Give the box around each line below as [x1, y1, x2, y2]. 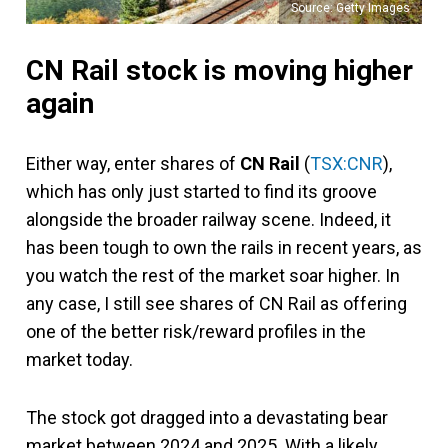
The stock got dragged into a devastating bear [26, 407, 388, 429]
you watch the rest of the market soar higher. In [26, 265, 400, 287]
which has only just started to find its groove [26, 181, 377, 203]
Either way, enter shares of [26, 153, 240, 175]
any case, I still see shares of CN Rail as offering [26, 293, 407, 315]
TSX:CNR [310, 153, 383, 175]
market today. [26, 349, 133, 371]
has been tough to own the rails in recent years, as [26, 237, 422, 259]
